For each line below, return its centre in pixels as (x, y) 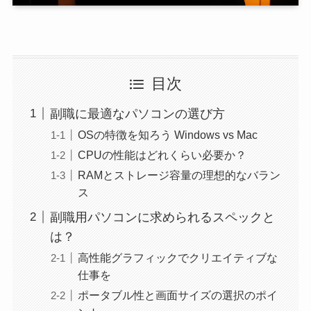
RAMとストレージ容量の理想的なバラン (179, 175)
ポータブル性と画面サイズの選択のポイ (177, 295)
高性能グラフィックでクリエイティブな (177, 257)
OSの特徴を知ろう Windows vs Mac (167, 134)
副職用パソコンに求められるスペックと (162, 217)
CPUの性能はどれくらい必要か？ (162, 154)
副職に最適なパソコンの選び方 (137, 114)
